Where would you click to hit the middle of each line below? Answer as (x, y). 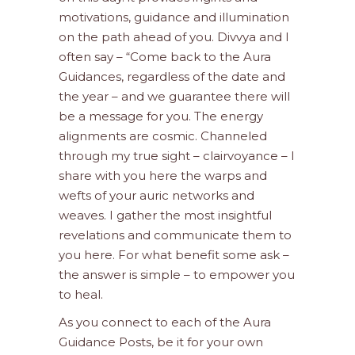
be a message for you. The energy (161, 116)
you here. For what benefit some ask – (174, 255)
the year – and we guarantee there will (174, 97)
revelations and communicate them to (175, 235)
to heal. (81, 295)
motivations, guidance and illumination (174, 17)
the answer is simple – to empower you (177, 275)
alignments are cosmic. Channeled (163, 136)
